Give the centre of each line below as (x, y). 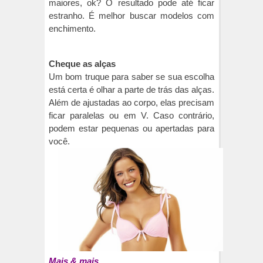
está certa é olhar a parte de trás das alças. (131, 89)
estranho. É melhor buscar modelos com (131, 15)
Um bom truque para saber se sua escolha (131, 76)
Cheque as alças (82, 63)
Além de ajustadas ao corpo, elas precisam (131, 102)
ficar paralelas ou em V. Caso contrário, (131, 115)
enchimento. (73, 28)
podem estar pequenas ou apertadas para (131, 128)
